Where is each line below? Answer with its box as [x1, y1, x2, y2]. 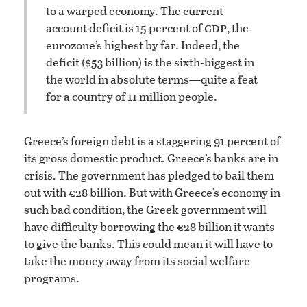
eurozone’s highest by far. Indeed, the [46, 36, 240, 53]
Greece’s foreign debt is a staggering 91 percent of [24, 132, 280, 150]
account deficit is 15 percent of [46, 19, 204, 36]
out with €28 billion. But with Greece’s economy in [24, 184, 280, 201]
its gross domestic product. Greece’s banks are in [24, 149, 278, 167]
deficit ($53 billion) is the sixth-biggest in [46, 53, 254, 71]
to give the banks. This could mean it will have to [24, 235, 273, 253]
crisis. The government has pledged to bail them [24, 167, 274, 184]
